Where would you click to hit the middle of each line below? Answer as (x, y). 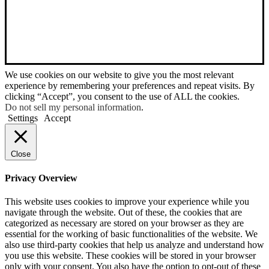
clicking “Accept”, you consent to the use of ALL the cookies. (122, 96)
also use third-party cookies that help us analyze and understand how (134, 245)
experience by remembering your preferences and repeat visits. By (130, 85)
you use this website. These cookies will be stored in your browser (130, 256)
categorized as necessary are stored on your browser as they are (124, 223)
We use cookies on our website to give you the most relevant (119, 74)
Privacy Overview (41, 178)
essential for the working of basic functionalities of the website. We (131, 234)
